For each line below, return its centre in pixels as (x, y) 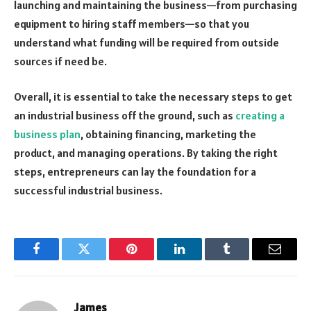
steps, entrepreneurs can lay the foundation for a (135, 172)
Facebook (59, 259)
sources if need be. (60, 61)
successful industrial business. (88, 191)
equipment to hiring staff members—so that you (132, 23)
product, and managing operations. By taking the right (146, 153)
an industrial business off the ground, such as (125, 116)
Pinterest (153, 259)
